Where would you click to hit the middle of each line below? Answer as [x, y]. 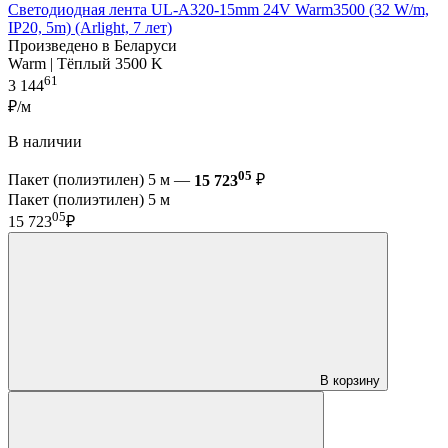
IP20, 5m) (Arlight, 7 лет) [90, 28]
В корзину [350, 381]
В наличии [45, 142]
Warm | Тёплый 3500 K [85, 64]
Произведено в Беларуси [92, 46]
